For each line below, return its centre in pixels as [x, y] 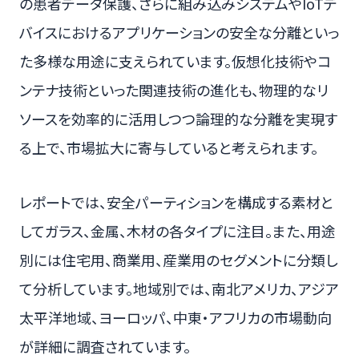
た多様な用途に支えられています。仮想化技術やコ [175, 61]
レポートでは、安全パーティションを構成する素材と [176, 202]
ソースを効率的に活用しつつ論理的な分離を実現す [178, 119]
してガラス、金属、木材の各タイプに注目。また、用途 [177, 231]
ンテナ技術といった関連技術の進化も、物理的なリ [174, 90]
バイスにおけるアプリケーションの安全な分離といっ [179, 32]
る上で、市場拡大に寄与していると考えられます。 [169, 148]
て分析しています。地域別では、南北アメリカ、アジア [179, 289]
